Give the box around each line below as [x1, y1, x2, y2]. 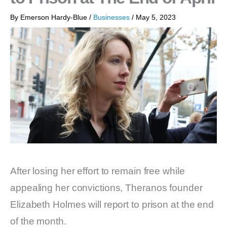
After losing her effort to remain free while [10, 166, 185, 177]
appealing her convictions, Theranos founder [10, 182, 203, 194]
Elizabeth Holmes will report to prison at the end [10, 199, 214, 210]
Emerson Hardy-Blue [20, 13, 89, 21]
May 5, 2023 [136, 13, 176, 21]
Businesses [93, 13, 130, 21]
